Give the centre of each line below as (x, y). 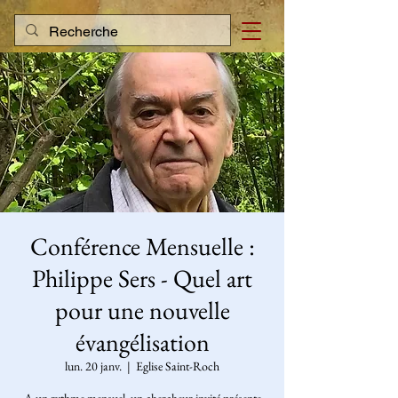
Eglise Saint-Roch (178, 366)
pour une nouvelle (142, 310)
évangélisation (142, 342)
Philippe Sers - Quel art (142, 278)
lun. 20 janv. (93, 366)
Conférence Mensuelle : (142, 246)
